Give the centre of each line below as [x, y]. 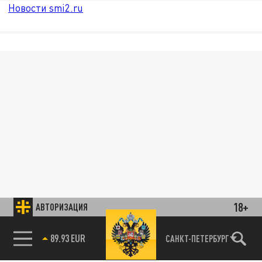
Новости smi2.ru [46, 8]
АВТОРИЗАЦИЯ [62, 206]
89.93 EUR [68, 238]
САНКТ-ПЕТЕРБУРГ [197, 238]
